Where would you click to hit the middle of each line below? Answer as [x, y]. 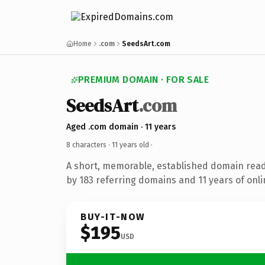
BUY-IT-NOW [113, 216]
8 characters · [89, 145]
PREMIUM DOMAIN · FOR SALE [143, 80]
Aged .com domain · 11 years [121, 127]
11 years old [130, 145]
